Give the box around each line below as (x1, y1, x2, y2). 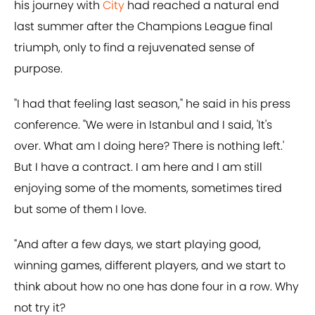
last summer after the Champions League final (14, 18, 273, 35)
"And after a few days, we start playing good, (14, 236, 261, 253)
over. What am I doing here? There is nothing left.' (14, 138, 284, 155)
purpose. (14, 60, 63, 77)
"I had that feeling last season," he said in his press (14, 96, 290, 112)
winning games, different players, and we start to (14, 257, 285, 274)
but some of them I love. (14, 201, 146, 218)
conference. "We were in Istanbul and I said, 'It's (14, 117, 272, 134)
